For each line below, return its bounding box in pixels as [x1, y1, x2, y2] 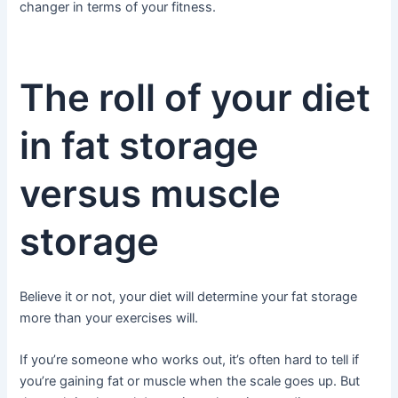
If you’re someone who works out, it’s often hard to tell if [20, 352, 360, 369]
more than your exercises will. [20, 309, 199, 326]
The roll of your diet [20, 75, 371, 121]
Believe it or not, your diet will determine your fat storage [20, 288, 358, 305]
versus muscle [20, 171, 282, 217]
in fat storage [20, 123, 259, 169]
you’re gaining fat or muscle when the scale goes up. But [20, 373, 361, 390]
